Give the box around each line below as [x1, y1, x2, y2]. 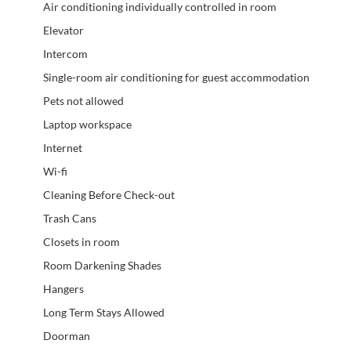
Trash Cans [43, 211, 96, 225]
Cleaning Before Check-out [43, 187, 175, 201]
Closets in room [43, 234, 120, 248]
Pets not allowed [43, 93, 124, 107]
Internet [43, 140, 82, 154]
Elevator [43, 23, 84, 37]
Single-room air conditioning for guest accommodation [43, 70, 309, 84]
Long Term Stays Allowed [43, 305, 165, 319]
